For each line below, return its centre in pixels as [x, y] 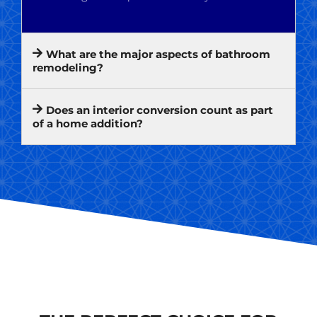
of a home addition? [88, 123]
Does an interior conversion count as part [160, 110]
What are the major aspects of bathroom [158, 54]
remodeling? [68, 67]
